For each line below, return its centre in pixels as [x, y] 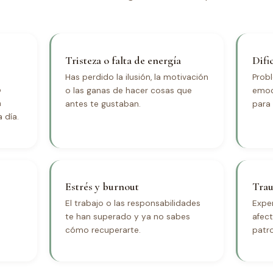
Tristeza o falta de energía [123, 61]
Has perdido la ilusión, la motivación [136, 77]
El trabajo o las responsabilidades [133, 203]
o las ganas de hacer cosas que [128, 90]
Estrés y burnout [102, 187]
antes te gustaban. [103, 104]
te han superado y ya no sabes [127, 216]
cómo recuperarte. [103, 230]
